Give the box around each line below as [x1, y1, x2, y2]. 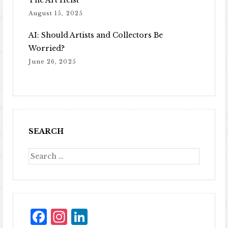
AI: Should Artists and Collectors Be [28, 31, 163, 40]
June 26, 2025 [28, 58, 76, 66]
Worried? [28, 44, 65, 53]
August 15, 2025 [28, 10, 83, 17]
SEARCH [28, 127, 64, 136]
